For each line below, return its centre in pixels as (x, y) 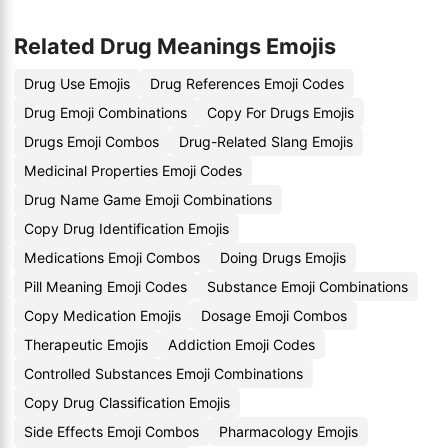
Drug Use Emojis (77, 83)
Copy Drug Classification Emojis (127, 402)
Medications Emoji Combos (112, 257)
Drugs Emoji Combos (91, 141)
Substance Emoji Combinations (307, 286)
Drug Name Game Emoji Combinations (148, 199)
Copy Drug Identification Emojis (126, 228)
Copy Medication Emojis (102, 315)
